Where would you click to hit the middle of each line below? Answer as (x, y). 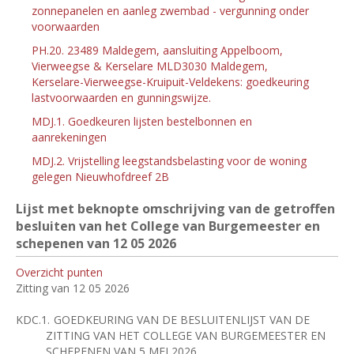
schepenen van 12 (72, 243)
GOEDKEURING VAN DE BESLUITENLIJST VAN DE (182, 320)
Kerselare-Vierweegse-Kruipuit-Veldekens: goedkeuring (170, 82)
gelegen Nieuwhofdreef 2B (100, 177)
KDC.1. (33, 320)
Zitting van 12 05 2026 (73, 288)
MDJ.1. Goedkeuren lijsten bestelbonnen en (142, 121)
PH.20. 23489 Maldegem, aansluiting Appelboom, (157, 50)
